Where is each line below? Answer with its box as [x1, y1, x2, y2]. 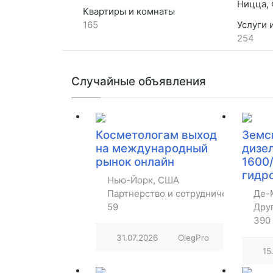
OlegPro [178, 233, 209, 243]
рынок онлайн [96, 155, 174, 169]
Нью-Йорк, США [107, 174, 179, 186]
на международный [96, 141, 208, 156]
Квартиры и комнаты [80, 5, 175, 18]
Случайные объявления [71, 74, 206, 88]
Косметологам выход [96, 128, 217, 143]
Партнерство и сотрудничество [107, 188, 247, 200]
